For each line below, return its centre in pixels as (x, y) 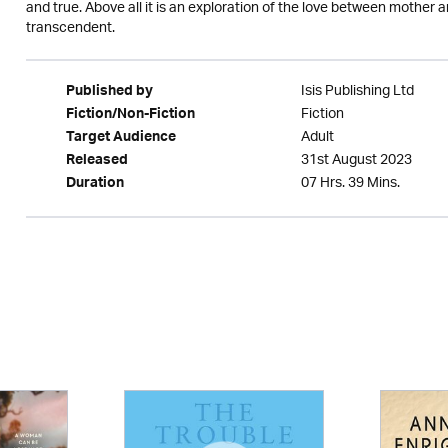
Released (96, 162)
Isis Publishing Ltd (357, 91)
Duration (94, 185)
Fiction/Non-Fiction (130, 116)
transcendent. (70, 28)
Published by (109, 93)
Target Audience (120, 139)
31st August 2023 (356, 160)
